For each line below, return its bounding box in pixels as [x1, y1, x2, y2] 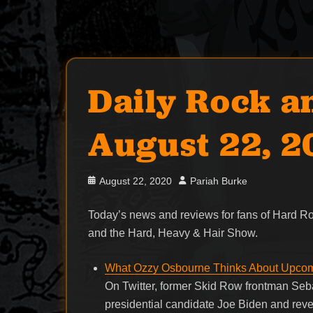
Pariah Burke [190, 175, 248, 187]
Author [178, 174, 208, 186]
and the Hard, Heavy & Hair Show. [88, 226, 259, 239]
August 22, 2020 [99, 175, 173, 187]
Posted [87, 174, 119, 186]
